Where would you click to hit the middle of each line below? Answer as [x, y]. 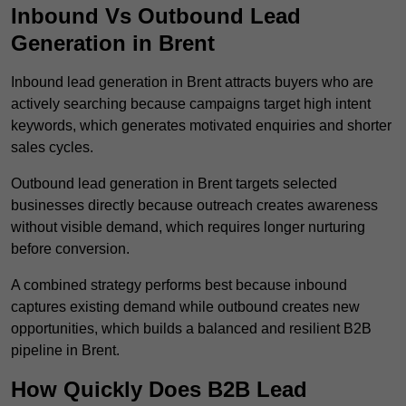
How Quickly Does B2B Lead [159, 390]
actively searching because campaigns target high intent [191, 104]
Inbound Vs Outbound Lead [156, 16]
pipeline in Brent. [65, 351]
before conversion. [70, 249]
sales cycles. [52, 148]
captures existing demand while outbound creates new [185, 307]
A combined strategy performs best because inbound [179, 285]
